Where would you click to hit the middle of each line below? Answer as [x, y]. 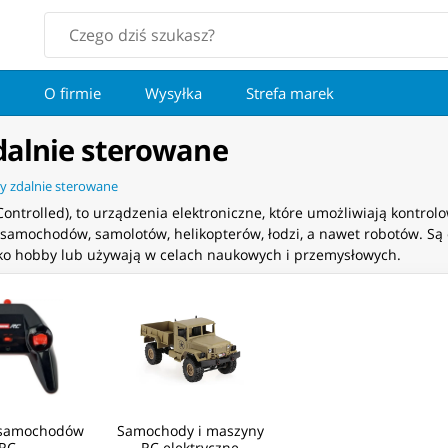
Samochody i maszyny [190, 431]
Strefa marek [290, 93]
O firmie [72, 93]
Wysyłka [173, 93]
